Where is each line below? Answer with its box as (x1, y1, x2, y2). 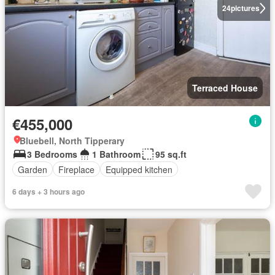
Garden (18, 163, 47, 176)
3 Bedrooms (27, 148, 77, 160)
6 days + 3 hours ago (12, 186, 85, 197)
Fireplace (58, 163, 95, 176)
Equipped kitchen (106, 163, 172, 176)
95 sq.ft (155, 148, 187, 160)
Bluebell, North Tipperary (20, 134, 125, 147)
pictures (230, 2, 260, 14)
